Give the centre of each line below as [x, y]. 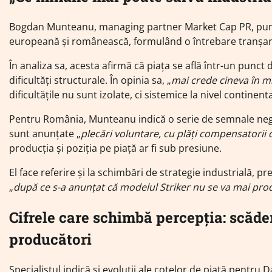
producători [50, 240]
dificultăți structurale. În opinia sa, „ [90, 80]
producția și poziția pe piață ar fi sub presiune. [115, 148]
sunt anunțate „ [45, 134]
